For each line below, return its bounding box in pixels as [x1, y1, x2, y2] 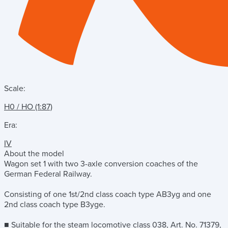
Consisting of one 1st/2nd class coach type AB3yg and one [4, 189, 211, 199]
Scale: [4, 83, 25, 94]
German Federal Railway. [4, 169, 92, 179]
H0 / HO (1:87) [4, 102, 52, 112]
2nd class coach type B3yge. [4, 199, 105, 210]
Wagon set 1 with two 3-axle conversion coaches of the [4, 159, 198, 169]
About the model [4, 149, 64, 159]
